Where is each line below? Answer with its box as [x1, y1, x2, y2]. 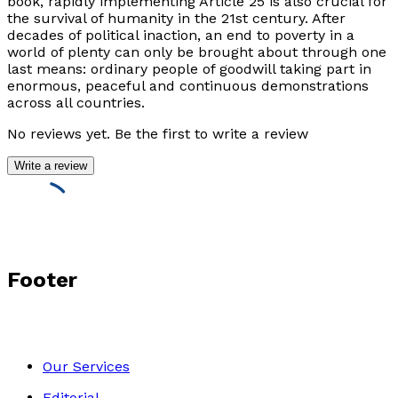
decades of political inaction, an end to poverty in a [7, 27, 354, 44]
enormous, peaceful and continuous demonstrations [7, 77, 369, 95]
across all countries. [7, 94, 145, 112]
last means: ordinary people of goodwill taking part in [7, 60, 371, 78]
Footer [7, 267, 77, 292]
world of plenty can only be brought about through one [7, 44, 386, 61]
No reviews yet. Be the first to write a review [7, 125, 308, 143]
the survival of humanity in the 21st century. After [7, 10, 346, 28]
